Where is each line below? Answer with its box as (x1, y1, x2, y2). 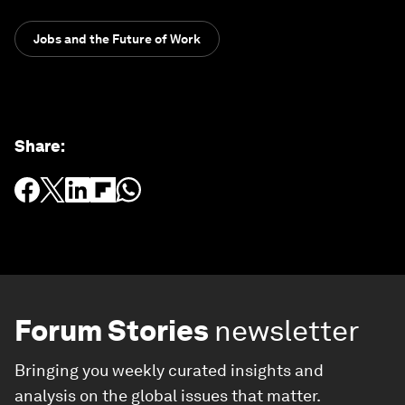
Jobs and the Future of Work (33, 32, 201, 46)
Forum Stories (14, 313, 209, 348)
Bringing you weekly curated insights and (14, 361, 324, 380)
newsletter (214, 313, 360, 348)
